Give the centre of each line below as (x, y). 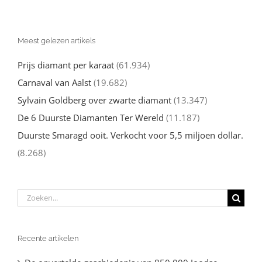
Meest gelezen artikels (56, 40)
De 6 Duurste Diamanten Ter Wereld (91, 118)
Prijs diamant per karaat (66, 65)
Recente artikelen (48, 238)
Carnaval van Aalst (54, 83)
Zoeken (32, 196)
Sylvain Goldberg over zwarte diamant (94, 100)
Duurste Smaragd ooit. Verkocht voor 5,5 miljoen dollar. (130, 135)
